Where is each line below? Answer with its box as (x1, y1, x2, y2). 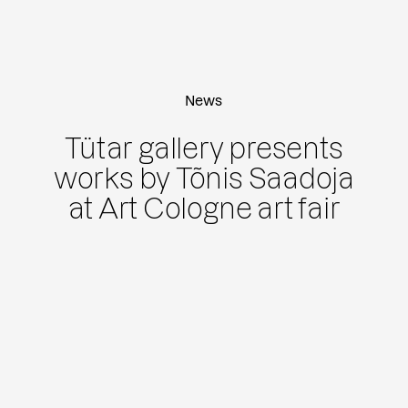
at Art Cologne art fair (67, 194, 341, 225)
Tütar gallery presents (65, 134, 343, 165)
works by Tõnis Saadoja (53, 164, 354, 195)
